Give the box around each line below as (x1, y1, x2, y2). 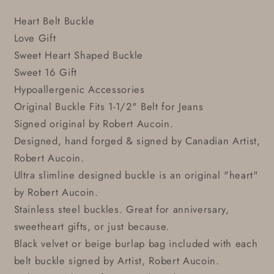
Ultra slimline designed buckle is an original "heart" (13, 168, 259, 183)
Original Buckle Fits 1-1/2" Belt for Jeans (13, 99, 204, 114)
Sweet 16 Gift (13, 65, 78, 80)
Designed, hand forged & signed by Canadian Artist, (13, 133, 261, 149)
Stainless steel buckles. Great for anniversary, (13, 202, 229, 217)
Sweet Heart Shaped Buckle (13, 48, 143, 63)
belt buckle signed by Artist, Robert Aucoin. (13, 253, 220, 268)
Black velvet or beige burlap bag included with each (13, 236, 258, 251)
